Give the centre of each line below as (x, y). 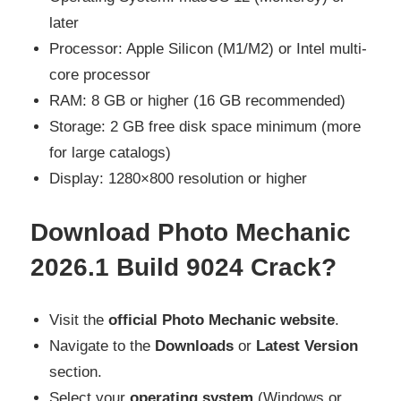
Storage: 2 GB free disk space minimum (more (205, 127)
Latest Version (307, 346)
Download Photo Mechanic (191, 232)
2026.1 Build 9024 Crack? (183, 267)
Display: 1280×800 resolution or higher (179, 179)
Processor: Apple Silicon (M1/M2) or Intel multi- (209, 49)
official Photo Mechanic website (222, 320)
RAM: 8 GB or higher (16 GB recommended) (198, 101)
